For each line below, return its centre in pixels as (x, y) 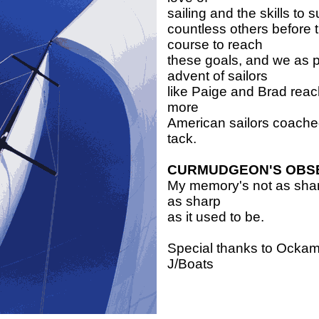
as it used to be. (216, 217)
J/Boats (190, 264)
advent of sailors (218, 76)
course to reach (215, 45)
